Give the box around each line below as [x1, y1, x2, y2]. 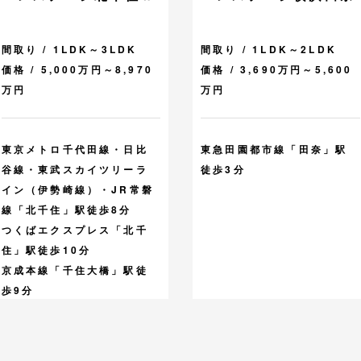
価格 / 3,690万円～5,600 [201, 62, 353, 77]
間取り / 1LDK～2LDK [201, 42, 337, 57]
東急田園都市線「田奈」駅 [201, 142, 348, 157]
